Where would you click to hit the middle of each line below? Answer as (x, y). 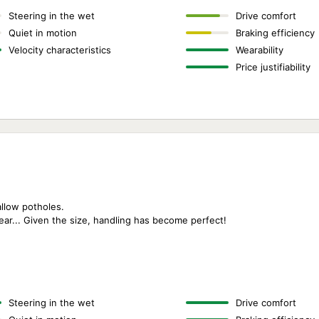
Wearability (259, 50)
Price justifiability (273, 67)
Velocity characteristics (60, 50)
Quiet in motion (43, 33)
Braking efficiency (275, 33)
